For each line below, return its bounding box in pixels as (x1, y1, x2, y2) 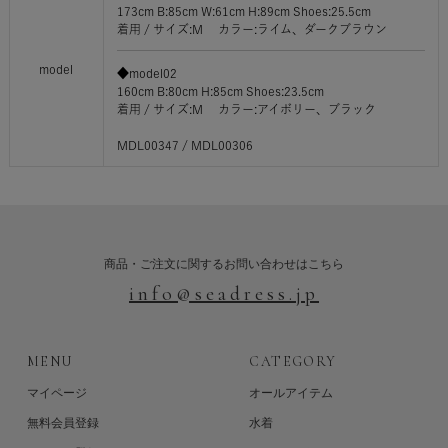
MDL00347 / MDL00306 (116, 139, 253, 152)
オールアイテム (249, 386, 334, 401)
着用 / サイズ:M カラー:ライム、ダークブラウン (116, 23, 387, 36)
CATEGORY (249, 353, 337, 371)
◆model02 (116, 67, 177, 80)
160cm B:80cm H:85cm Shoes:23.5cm (116, 85, 324, 98)
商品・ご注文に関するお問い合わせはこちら (104, 257, 344, 272)
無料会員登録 (26, 416, 99, 431)
